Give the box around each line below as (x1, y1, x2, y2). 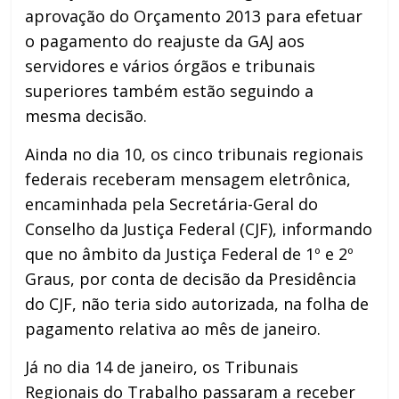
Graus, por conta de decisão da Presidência (25, 267, 357, 289)
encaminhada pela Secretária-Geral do (25, 192, 319, 215)
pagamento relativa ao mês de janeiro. (25, 317, 322, 339)
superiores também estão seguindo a (25, 79, 314, 102)
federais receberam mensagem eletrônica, (25, 167, 352, 190)
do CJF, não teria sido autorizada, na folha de (25, 292, 370, 314)
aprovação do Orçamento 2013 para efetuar (25, 4, 363, 27)
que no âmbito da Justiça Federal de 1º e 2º (25, 242, 354, 265)
